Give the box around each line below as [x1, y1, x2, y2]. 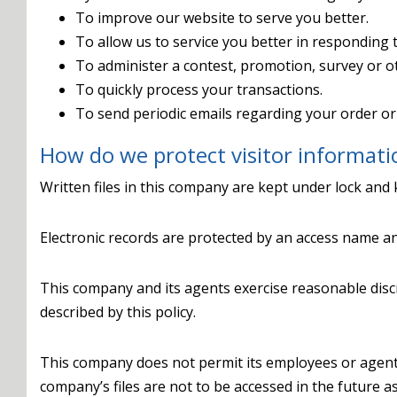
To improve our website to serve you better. [75, 8, 369, 27]
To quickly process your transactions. [75, 80, 323, 99]
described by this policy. [40, 302, 196, 322]
